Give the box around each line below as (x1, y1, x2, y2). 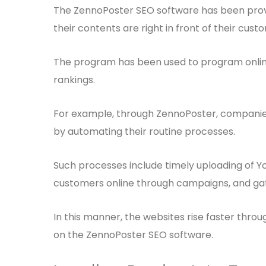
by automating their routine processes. (53, 125, 235, 138)
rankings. (53, 73, 95, 87)
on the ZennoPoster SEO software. (53, 228, 213, 242)
